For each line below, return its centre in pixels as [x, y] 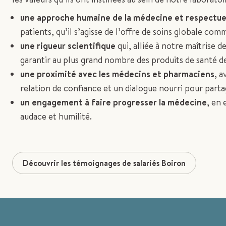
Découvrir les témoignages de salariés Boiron [104, 163]
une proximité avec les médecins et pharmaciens [117, 74]
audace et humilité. [56, 116]
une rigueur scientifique [68, 45]
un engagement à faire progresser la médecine [114, 102]
